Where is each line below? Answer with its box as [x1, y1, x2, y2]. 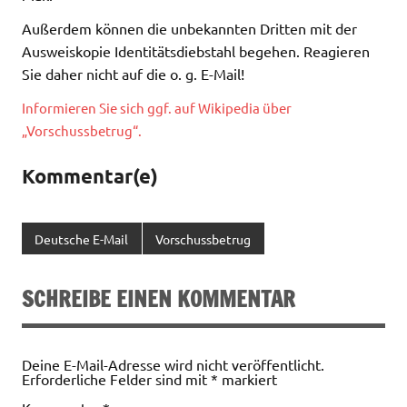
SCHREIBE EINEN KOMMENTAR [22, 283, 295, 314]
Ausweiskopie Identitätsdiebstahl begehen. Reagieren [22, 42, 370, 61]
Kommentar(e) [22, 164, 158, 189]
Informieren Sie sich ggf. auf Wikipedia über [22, 99, 292, 117]
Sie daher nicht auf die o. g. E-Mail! [22, 65, 244, 84]
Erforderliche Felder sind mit [22, 369, 211, 388]
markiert [218, 369, 277, 388]
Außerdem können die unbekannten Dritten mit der [22, 19, 357, 38]
